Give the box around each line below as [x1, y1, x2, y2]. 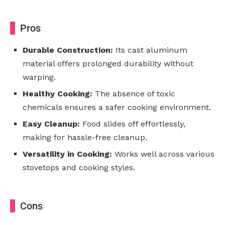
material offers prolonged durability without [23, 59, 193, 69]
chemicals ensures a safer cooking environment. [23, 102, 211, 113]
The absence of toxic [92, 89, 175, 99]
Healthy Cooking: [23, 89, 92, 99]
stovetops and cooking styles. [23, 163, 135, 173]
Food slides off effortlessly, [80, 119, 185, 129]
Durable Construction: [23, 45, 113, 55]
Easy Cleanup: [23, 119, 80, 129]
